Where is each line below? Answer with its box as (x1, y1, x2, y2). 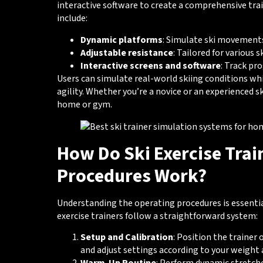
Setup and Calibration (80, 231, 173, 244)
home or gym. (56, 97, 112, 111)
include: (56, 12, 87, 25)
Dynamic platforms (80, 33, 163, 46)
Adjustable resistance (80, 46, 173, 59)
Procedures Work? (56, 162, 207, 190)
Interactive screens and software (80, 59, 221, 72)
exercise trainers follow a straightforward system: (56, 209, 258, 222)
